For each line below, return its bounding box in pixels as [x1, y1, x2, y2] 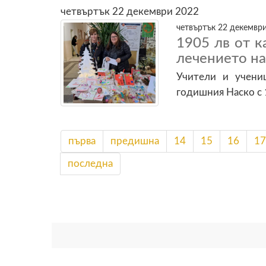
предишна [110, 136, 159, 146]
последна [68, 159, 113, 169]
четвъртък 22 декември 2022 [61, 7, 199, 17]
